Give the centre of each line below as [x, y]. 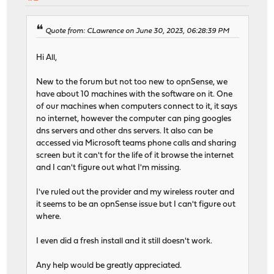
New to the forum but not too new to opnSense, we [132, 82]
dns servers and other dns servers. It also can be [125, 131]
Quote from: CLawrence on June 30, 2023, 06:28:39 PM [138, 31]
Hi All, [47, 57]
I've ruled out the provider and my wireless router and [135, 192]
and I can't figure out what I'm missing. [109, 168]
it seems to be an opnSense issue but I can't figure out [136, 204]
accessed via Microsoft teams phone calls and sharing [136, 143]
